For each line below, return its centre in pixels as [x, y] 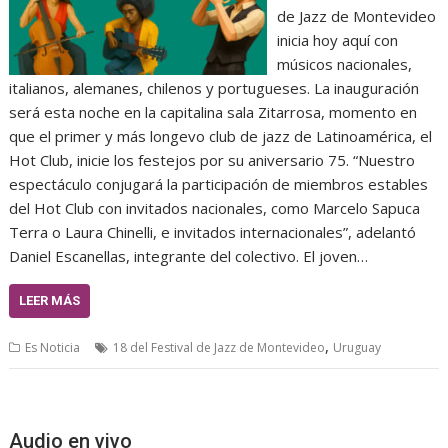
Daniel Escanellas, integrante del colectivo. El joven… [189, 255]
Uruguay [357, 347]
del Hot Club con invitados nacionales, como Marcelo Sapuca [215, 207]
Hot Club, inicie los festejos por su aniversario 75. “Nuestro [212, 159]
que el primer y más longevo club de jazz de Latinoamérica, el [221, 135]
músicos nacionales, [344, 63]
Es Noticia [53, 347]
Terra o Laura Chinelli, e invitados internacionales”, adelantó [213, 231]
